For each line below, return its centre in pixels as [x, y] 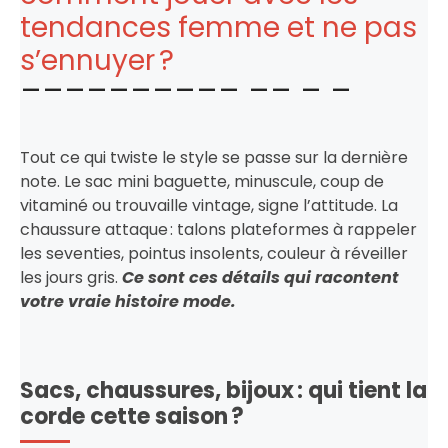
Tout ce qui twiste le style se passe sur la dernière [214, 157]
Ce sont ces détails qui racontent [260, 277]
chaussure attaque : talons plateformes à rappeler [218, 229]
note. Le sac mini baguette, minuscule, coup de [202, 181]
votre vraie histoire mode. [128, 301]
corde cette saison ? [132, 416]
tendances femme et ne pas [218, 27]
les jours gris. [71, 277]
